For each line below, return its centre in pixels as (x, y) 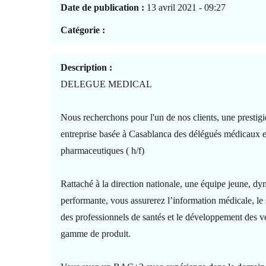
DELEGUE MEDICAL (107, 84)
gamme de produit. (96, 233)
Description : (87, 67)
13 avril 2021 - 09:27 (185, 7)
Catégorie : (83, 30)
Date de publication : (103, 7)
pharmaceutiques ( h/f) (103, 150)
